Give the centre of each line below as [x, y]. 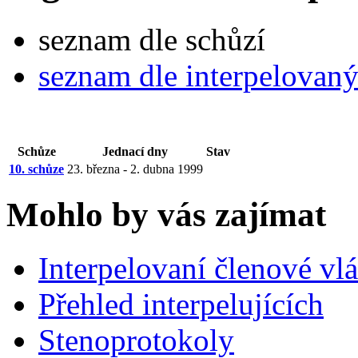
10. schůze [36, 169]
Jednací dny [135, 151]
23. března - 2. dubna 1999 [135, 169]
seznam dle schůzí [152, 39]
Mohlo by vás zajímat [166, 214]
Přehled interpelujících [181, 304]
